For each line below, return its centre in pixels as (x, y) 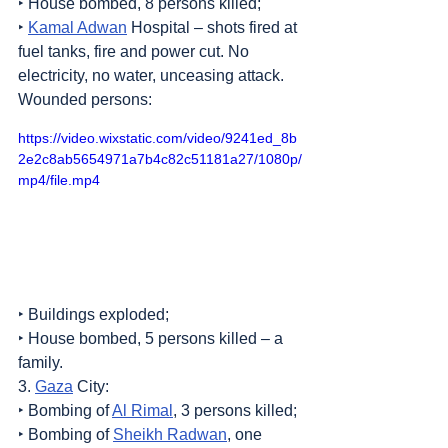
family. (40, 363)
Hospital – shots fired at (214, 27)
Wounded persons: (85, 99)
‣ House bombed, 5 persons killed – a (152, 339)
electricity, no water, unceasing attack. (153, 75)
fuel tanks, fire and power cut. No (135, 51)
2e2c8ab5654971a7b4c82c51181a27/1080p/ (160, 158)
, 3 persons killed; (235, 411)
